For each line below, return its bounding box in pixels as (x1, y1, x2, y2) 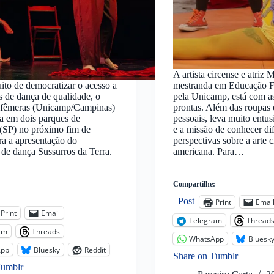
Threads (32, 226, 61, 237)
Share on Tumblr (172, 251, 238, 262)
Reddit (84, 244, 106, 255)
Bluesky (34, 244, 61, 255)
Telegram (188, 215, 222, 226)
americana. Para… (172, 146, 244, 157)
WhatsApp (188, 233, 224, 244)
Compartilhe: (172, 180, 215, 189)
